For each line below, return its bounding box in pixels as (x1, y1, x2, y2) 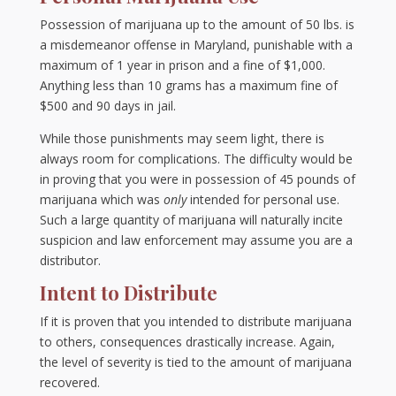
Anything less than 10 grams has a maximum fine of (39, 77, 338, 95)
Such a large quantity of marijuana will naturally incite (39, 211, 343, 229)
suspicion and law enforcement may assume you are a (39, 232, 353, 249)
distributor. (39, 252, 101, 270)
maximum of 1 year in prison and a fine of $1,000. (39, 57, 325, 74)
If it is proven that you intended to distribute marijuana (39, 313, 352, 331)
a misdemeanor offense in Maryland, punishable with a (39, 36, 353, 54)
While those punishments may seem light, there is (39, 130, 324, 148)
